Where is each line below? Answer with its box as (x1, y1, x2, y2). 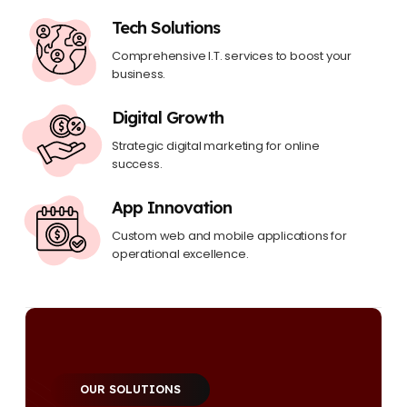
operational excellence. (112, 245, 249, 263)
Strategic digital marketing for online (112, 137, 320, 154)
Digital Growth (112, 107, 224, 128)
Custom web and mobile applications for (112, 227, 347, 244)
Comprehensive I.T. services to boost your (112, 47, 352, 65)
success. (112, 155, 163, 173)
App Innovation (112, 197, 233, 218)
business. (112, 65, 166, 83)
